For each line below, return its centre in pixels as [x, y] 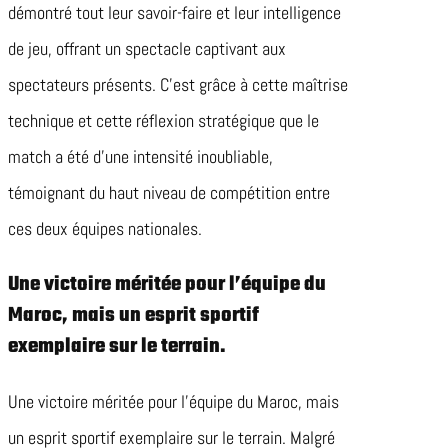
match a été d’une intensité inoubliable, [140, 157]
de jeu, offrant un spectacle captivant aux [147, 49]
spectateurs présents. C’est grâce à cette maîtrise [178, 85]
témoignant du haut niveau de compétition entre [169, 193]
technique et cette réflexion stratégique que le [163, 121]
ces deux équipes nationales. [105, 229]
